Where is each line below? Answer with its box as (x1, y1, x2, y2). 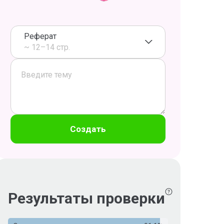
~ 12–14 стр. (24, 42, 70, 52)
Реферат (24, 31, 56, 41)
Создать (70, 124, 106, 134)
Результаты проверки (8, 189, 165, 207)
